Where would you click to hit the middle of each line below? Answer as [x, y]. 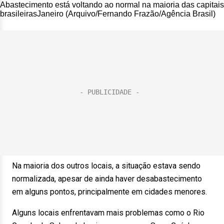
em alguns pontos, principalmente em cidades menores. [109, 192]
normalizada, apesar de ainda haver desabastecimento [107, 179]
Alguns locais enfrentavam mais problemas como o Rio [108, 213]
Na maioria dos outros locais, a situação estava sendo [106, 166]
